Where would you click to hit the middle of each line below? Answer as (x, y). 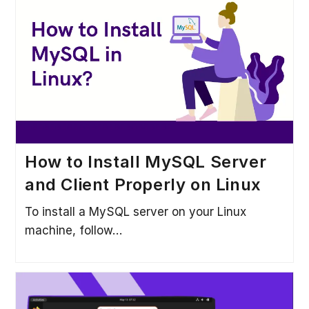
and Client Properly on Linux (143, 184)
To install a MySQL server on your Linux (135, 211)
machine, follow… (73, 230)
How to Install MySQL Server (146, 161)
